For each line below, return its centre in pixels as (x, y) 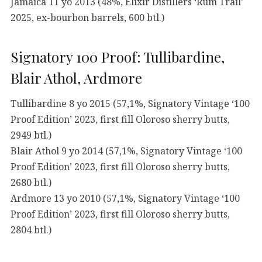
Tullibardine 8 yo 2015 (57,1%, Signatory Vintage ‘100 (130, 103)
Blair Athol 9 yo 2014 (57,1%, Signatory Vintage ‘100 (126, 151)
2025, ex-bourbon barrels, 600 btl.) (87, 17)
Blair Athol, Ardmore (76, 77)
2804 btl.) (31, 230)
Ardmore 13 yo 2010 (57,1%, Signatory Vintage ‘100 (125, 198)
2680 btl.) (31, 182)
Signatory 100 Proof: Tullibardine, (118, 56)
